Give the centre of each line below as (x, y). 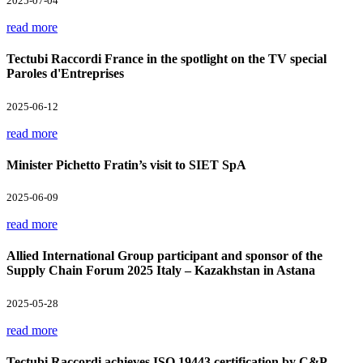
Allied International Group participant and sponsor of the (164, 256)
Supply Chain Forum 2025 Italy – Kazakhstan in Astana (161, 271)
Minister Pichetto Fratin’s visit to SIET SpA (126, 164)
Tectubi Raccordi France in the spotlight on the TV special (167, 59)
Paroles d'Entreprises (65, 74)
